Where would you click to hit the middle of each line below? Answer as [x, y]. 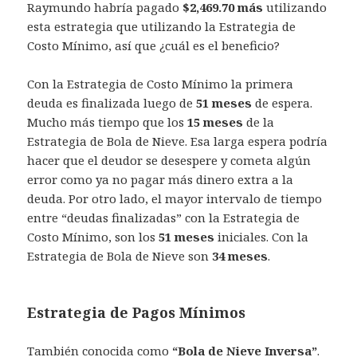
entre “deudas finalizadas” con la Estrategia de [164, 218]
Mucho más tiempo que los [108, 122]
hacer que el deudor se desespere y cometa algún [169, 161]
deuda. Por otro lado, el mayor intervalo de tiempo [175, 199]
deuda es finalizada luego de [112, 103]
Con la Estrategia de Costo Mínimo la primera [161, 84]
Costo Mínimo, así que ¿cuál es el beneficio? [154, 46]
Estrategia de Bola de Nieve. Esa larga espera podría [178, 141]
